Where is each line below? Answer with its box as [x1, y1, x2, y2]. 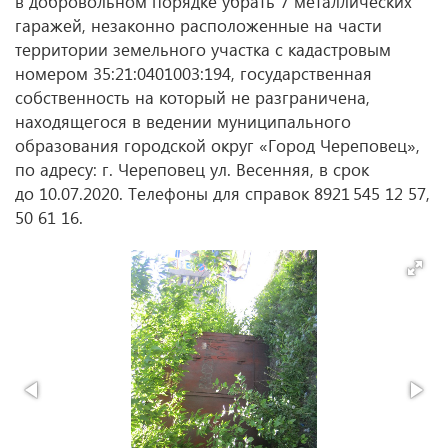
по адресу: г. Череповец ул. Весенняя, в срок [15, 158, 369, 181]
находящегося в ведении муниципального [15, 110, 351, 133]
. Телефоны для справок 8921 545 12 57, [119, 182, 430, 205]
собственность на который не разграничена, [15, 86, 370, 109]
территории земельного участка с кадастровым [15, 38, 391, 61]
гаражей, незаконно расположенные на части [15, 14, 382, 37]
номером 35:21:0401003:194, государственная [15, 62, 372, 85]
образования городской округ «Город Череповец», [15, 134, 420, 157]
